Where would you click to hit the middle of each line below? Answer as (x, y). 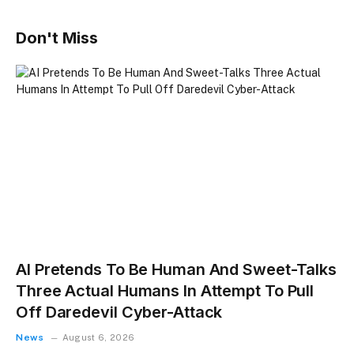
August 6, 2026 (98, 337)
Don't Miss (57, 38)
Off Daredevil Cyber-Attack (119, 312)
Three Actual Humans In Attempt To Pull (165, 290)
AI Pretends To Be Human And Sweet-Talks (177, 269)
